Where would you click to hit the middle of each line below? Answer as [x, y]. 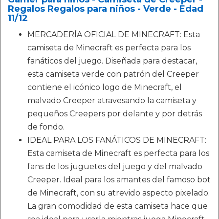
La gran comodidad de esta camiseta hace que [118, 206]
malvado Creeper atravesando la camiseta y [112, 101]
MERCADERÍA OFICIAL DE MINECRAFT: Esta [114, 35]
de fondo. [46, 127]
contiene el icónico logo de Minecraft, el [105, 88]
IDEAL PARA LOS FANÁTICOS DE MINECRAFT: [117, 140]
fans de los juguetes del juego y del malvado [115, 167]
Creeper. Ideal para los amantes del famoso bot [119, 180]
